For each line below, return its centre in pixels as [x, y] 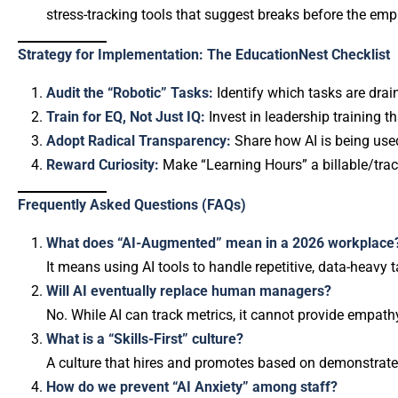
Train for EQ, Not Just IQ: [126, 117]
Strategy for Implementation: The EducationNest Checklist [204, 55]
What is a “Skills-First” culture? [145, 339]
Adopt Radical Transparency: [139, 141]
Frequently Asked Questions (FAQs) [132, 205]
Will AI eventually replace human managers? [189, 291]
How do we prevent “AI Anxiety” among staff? [192, 387]
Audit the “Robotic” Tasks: [130, 93]
